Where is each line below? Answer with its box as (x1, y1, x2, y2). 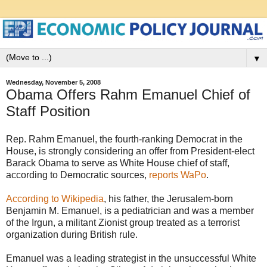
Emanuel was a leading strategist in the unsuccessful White (6, 253, 256, 264)
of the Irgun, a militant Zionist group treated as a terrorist (6, 218, 240, 228)
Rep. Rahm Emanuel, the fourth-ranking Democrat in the (6, 134, 243, 145)
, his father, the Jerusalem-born (104, 194, 233, 204)
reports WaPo (149, 170, 206, 181)
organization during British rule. (6, 229, 138, 240)
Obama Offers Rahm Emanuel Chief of (6, 86, 250, 103)
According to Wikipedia (6, 194, 104, 204)
